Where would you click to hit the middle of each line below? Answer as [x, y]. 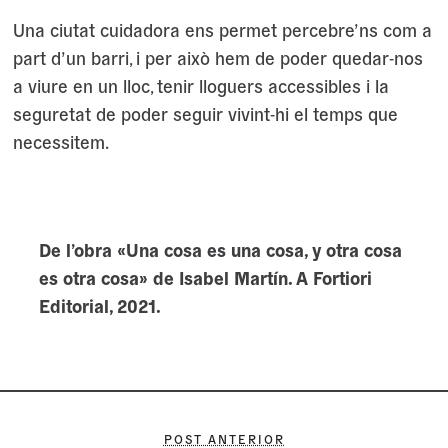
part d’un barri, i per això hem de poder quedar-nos [217, 57]
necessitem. [60, 141]
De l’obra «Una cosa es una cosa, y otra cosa [220, 249]
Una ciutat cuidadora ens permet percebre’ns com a [222, 29]
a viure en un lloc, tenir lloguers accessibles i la [200, 85]
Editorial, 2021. [99, 305]
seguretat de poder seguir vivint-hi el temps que [205, 113]
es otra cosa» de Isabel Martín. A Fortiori [205, 277]
